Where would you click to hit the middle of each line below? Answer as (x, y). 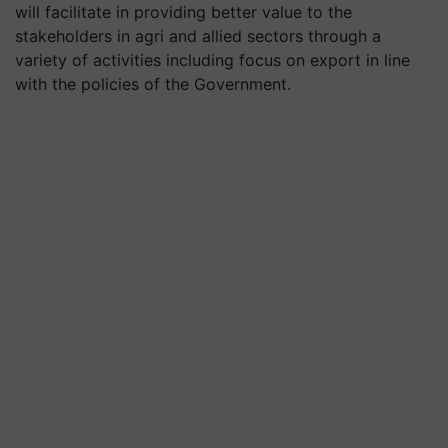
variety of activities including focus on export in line (212, 60)
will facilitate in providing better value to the (183, 12)
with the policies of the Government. (155, 84)
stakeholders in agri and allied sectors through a (198, 36)
